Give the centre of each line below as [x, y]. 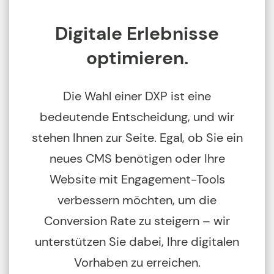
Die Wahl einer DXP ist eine [137, 96]
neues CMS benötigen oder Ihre [137, 158]
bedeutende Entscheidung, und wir [137, 117]
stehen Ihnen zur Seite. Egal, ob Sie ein [137, 137]
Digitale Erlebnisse [137, 33]
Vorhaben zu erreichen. [137, 262]
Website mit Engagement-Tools [137, 179]
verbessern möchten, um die [137, 200]
